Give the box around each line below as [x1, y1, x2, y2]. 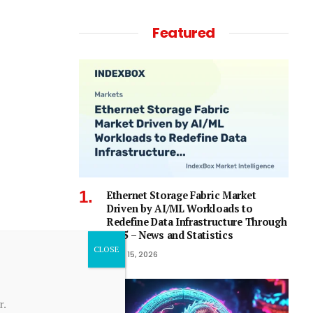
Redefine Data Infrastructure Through [107, 214, 287, 228]
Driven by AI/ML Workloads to [107, 201, 253, 215]
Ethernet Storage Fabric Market [107, 188, 256, 202]
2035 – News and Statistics [107, 228, 233, 242]
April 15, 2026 [107, 248, 158, 260]
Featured [152, 23, 215, 43]
